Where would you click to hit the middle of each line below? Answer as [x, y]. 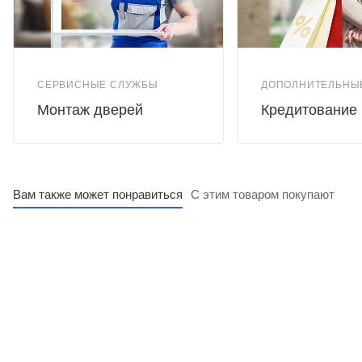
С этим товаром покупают [263, 194]
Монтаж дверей [90, 109]
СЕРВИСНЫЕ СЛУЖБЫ [98, 84]
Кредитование [309, 109]
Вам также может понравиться [98, 194]
